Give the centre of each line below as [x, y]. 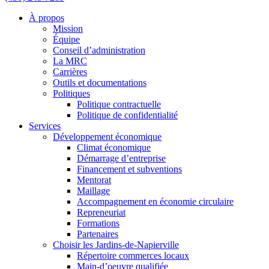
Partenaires [98, 234]
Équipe [66, 39]
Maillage [93, 191]
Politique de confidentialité [127, 115]
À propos [47, 18]
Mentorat [94, 180]
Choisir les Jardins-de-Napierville [116, 245]
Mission [68, 29]
